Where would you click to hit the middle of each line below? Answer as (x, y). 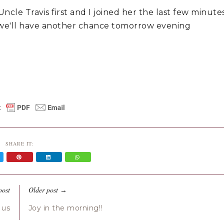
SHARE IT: (19, 143)
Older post (43, 190)
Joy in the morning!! (65, 208)
